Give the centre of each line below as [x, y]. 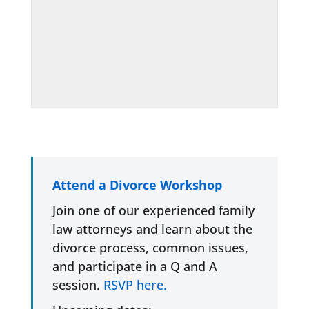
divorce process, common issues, [150, 247]
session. [78, 285]
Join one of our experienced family [153, 210]
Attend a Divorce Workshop [137, 185]
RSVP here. [135, 285]
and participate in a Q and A [134, 266]
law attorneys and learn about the [152, 229]
